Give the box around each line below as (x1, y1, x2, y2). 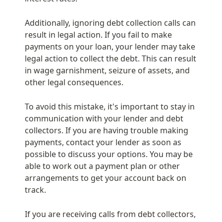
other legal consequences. (25, 76, 123, 88)
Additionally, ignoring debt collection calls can (25, 17, 196, 28)
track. (25, 184, 46, 195)
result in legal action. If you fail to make (25, 29, 172, 40)
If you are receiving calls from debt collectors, (25, 208, 196, 220)
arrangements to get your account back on (25, 172, 186, 183)
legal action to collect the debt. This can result (25, 53, 196, 64)
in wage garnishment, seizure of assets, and (25, 64, 190, 76)
